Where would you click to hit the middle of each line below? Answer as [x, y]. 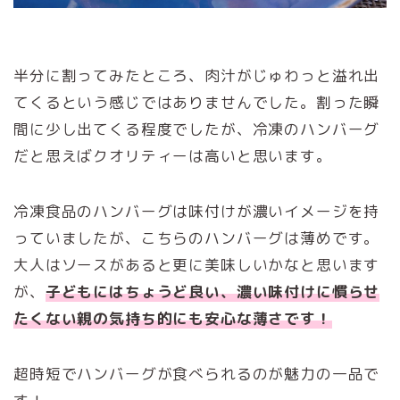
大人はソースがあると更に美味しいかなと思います [197, 265]
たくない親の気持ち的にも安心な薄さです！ [173, 319]
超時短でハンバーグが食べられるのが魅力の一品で [197, 374]
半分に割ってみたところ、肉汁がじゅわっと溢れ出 [197, 76]
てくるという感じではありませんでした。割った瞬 [197, 103]
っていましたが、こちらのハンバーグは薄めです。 [197, 238]
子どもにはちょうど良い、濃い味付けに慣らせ [212, 292]
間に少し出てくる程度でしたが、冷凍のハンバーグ [197, 129]
